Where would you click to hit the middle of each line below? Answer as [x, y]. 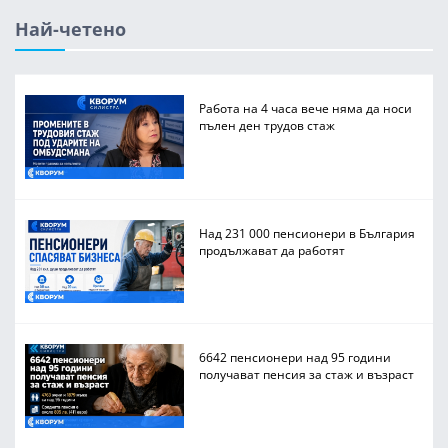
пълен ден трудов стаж [267, 125]
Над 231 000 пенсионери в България [307, 232]
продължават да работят [272, 249]
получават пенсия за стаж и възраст [307, 374]
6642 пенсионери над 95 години [295, 357]
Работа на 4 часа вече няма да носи [306, 108]
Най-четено [70, 29]
